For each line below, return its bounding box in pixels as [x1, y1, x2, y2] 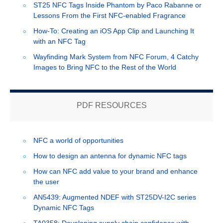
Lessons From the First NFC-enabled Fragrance [33, 11, 186, 19]
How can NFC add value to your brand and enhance [33, 167, 198, 175]
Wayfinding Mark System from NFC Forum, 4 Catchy [33, 52, 199, 61]
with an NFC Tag [33, 37, 86, 45]
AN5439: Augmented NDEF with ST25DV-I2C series [33, 193, 196, 201]
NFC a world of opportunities [33, 136, 123, 144]
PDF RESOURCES [76, 101, 147, 110]
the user [33, 177, 59, 186]
